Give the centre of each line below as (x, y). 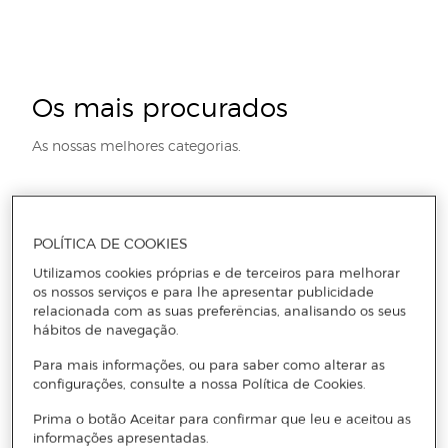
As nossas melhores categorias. (136, 144)
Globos (235, 307)
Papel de (47, 307)
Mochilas (110, 307)
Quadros (298, 307)
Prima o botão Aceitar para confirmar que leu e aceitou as (222, 418)
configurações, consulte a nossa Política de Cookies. (200, 383)
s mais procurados (170, 105)
